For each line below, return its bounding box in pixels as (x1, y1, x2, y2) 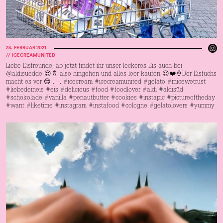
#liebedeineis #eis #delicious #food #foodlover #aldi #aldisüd (6, 87, 183, 94)
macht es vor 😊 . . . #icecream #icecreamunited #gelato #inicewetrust (6, 79, 206, 86)
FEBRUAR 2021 (14, 45, 46, 51)
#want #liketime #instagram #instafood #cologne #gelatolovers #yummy (6, 103, 215, 110)
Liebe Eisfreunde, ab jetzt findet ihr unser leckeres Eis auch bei (6, 63, 182, 70)
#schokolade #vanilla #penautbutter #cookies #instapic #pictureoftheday (6, 95, 215, 102)
